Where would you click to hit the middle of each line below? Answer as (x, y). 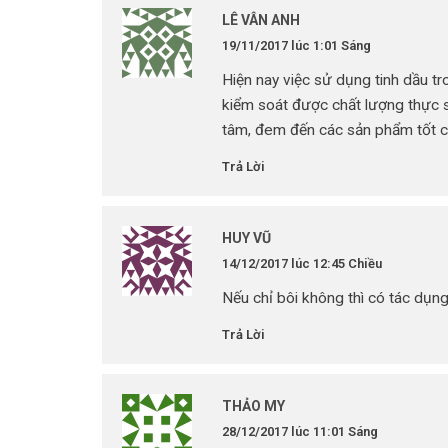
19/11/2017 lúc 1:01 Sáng (296, 45)
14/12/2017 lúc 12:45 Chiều (302, 263)
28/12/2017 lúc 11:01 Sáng (300, 431)
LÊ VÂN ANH (261, 20)
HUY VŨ (246, 238)
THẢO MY (253, 406)
